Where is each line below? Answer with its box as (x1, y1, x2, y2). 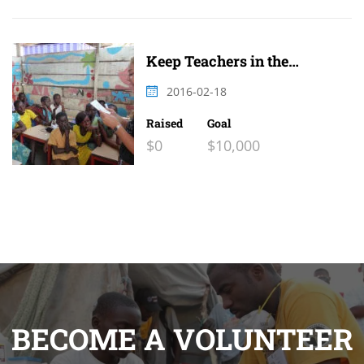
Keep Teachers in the (146, 50, 288, 71)
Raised (146, 115, 183, 131)
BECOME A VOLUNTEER (11, 318, 353, 358)
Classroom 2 (146, 67, 232, 88)
